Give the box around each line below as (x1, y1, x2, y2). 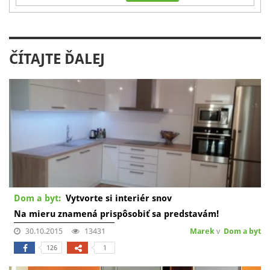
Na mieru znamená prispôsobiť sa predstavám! (14, 208, 219, 219)
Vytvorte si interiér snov (66, 192, 172, 204)
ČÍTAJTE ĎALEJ (9, 51, 105, 68)
